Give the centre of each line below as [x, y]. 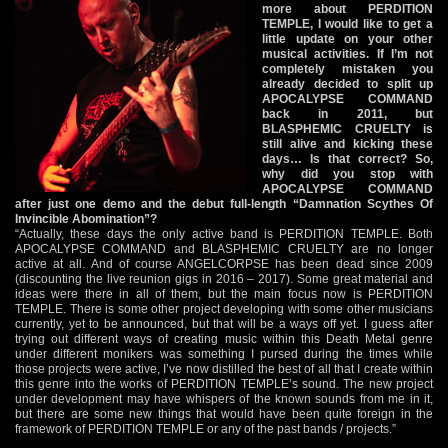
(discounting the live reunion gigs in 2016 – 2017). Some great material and [224, 278]
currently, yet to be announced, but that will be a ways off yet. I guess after [224, 323]
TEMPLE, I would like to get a [347, 23]
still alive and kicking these [347, 143]
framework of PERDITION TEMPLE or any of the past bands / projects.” [205, 428]
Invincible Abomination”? [86, 218]
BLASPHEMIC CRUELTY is [347, 128]
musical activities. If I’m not [347, 53]
